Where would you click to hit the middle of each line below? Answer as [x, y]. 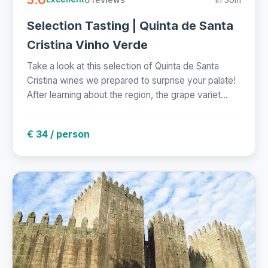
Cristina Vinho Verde [87, 45]
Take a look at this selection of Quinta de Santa [123, 66]
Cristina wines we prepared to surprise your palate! [131, 80]
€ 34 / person [58, 134]
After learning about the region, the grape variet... [127, 95]
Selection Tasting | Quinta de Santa [130, 25]
